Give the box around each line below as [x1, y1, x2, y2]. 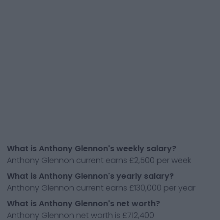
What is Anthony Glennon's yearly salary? [7, 170, 174, 182]
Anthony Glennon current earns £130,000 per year [7, 182, 195, 193]
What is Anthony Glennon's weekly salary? [7, 143, 176, 154]
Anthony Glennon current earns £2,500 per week [7, 155, 191, 166]
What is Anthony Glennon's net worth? [7, 198, 160, 209]
